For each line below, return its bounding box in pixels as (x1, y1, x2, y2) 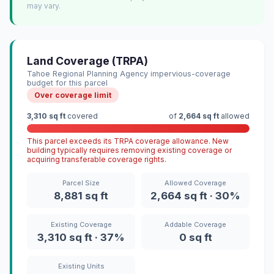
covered (65, 111, 98, 121)
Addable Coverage (165, 220, 226, 229)
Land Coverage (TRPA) (27, 54, 148, 68)
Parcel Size (62, 179, 100, 188)
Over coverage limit (34, 91, 111, 100)
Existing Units (57, 262, 105, 271)
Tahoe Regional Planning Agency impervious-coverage (27, 69, 231, 79)
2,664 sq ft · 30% (150, 190, 240, 202)
